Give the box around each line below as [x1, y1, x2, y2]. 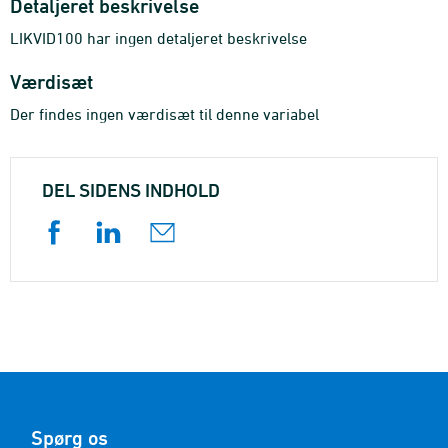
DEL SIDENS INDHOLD [42, 179, 220, 201]
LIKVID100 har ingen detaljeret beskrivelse [10, 29, 307, 47]
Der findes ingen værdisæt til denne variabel [10, 105, 319, 123]
